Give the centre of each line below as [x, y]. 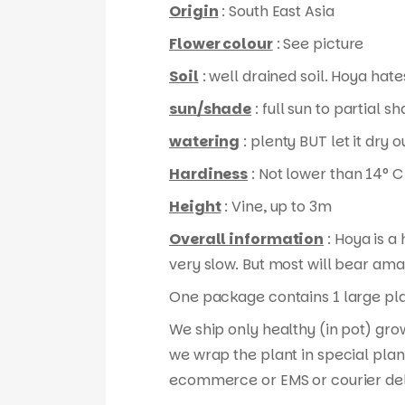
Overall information [247, 239]
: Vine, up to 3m [276, 207]
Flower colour [221, 44]
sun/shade [211, 109]
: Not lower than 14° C [325, 174]
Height [195, 207]
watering [205, 141]
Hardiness [209, 174]
